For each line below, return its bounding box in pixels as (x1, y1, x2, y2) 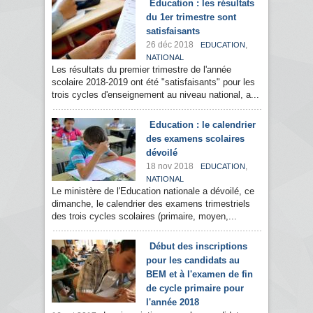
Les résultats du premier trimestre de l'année (52, 64, 231, 75)
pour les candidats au (146, 255, 240, 266)
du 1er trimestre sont (146, 12, 236, 23)
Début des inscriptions (150, 241, 247, 252)
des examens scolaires (146, 133, 245, 145)
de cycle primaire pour (146, 283, 244, 294)
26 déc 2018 (146, 40, 194, 50)
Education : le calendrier (150, 119, 256, 131)
